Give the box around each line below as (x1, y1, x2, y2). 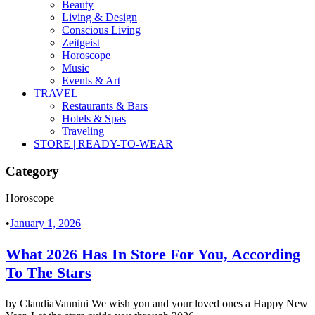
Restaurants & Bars (62, 100, 148, 112)
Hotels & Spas (62, 112, 126, 124)
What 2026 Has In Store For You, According (6, 245, 300, 264)
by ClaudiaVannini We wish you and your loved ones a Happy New (6, 297, 308, 310)
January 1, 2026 (10, 217, 81, 230)
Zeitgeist (62, 37, 100, 49)
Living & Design (62, 11, 137, 23)
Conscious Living (62, 24, 141, 36)
